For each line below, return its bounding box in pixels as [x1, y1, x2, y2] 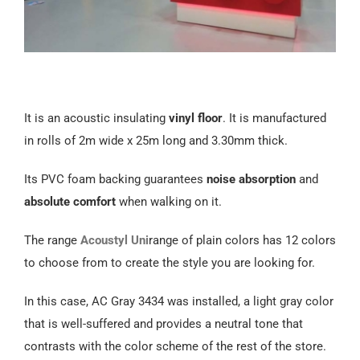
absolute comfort [24, 194, 116, 209]
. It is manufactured [223, 110, 326, 125]
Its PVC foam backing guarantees [24, 171, 207, 186]
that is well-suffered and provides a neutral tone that [24, 316, 303, 331]
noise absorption [207, 171, 296, 186]
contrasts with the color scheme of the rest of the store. [24, 338, 326, 354]
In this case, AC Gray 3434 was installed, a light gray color [24, 293, 333, 309]
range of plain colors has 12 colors [149, 232, 336, 247]
